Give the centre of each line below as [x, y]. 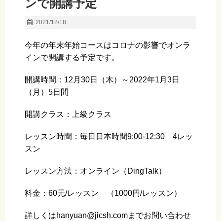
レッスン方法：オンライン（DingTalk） [95, 171]
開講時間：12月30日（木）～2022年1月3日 [102, 80]
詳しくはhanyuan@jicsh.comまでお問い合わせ [108, 216]
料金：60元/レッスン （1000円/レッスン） [103, 193]
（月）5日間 [47, 92]
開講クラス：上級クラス [68, 114]
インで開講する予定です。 [72, 58]
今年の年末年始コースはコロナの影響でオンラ [108, 45]
